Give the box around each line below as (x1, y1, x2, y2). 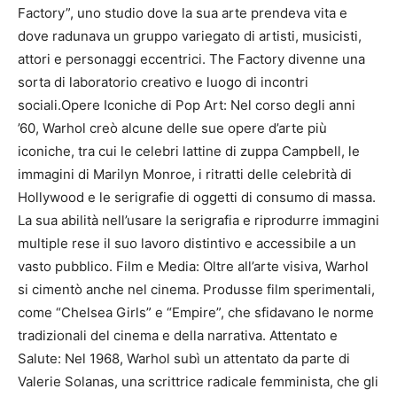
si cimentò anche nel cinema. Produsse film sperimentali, (18, 280, 375, 298)
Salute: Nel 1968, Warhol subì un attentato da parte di (18, 349, 350, 367)
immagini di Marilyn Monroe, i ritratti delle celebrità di (18, 165, 352, 183)
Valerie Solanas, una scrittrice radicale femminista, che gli (18, 372, 378, 390)
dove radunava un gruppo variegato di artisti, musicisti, (18, 27, 362, 44)
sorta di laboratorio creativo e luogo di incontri (18, 73, 308, 90)
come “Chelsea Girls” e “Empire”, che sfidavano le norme (18, 303, 374, 321)
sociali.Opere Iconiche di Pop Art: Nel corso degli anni (18, 96, 355, 113)
